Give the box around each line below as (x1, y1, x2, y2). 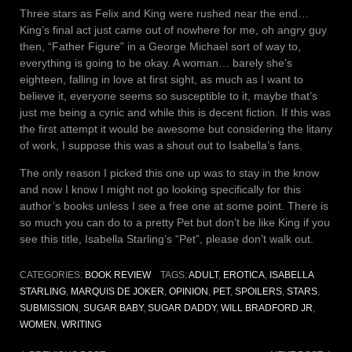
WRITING (61, 319, 101, 331)
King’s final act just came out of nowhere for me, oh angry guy (20, 24, 327, 37)
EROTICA (222, 269, 265, 281)
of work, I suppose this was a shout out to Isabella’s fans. (20, 139, 302, 152)
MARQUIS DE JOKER (71, 286, 164, 298)
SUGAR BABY (83, 302, 143, 314)
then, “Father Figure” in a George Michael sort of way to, (20, 40, 301, 53)
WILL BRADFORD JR (221, 302, 313, 314)
